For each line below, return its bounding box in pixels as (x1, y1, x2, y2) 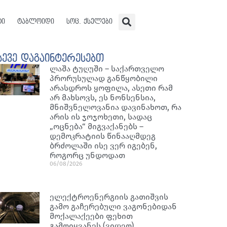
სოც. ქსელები (66, 18, 112, 25)
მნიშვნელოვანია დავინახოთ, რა (50, 102, 182, 112)
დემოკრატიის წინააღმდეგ (50, 131, 156, 141)
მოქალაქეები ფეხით (50, 211, 133, 221)
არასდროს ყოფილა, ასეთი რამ (50, 83, 173, 93)
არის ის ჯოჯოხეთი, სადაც (50, 112, 153, 122)
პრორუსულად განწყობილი (50, 73, 158, 83)
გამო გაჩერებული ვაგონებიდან (50, 202, 177, 211)
